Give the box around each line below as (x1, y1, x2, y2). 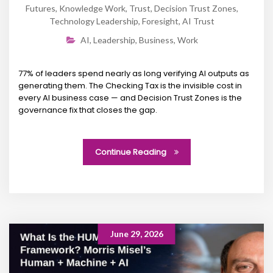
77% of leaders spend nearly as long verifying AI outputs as (18, 67, 249, 79)
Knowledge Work (59, 2, 126, 13)
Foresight (142, 15, 179, 26)
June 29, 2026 (110, 228, 163, 239)
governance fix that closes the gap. (18, 104, 157, 116)
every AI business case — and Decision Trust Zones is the (18, 91, 242, 104)
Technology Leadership (49, 15, 138, 26)
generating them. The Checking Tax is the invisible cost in (18, 79, 242, 91)
